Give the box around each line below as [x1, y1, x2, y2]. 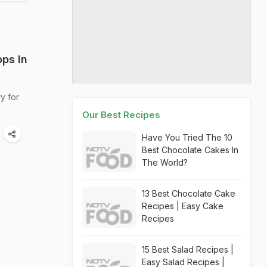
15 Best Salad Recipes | [142, 244, 234, 254]
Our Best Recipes [82, 109, 160, 120]
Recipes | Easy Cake [142, 201, 223, 211]
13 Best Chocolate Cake [142, 188, 235, 198]
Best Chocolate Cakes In [142, 145, 238, 155]
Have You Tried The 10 [142, 132, 232, 142]
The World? [142, 157, 188, 167]
